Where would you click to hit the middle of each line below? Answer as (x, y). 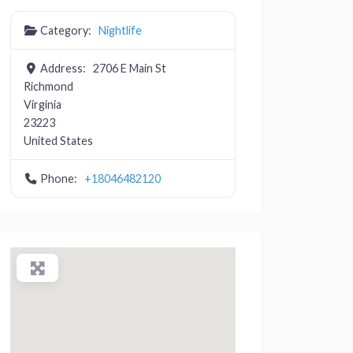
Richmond (48, 86)
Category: (67, 30)
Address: (64, 68)
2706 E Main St (129, 68)
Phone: (60, 178)
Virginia (43, 104)
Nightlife (120, 30)
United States (58, 140)
